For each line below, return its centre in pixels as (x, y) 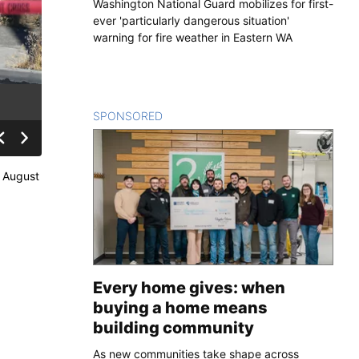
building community (173, 327)
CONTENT (190, 115)
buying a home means (180, 307)
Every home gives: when (189, 287)
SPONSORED (128, 115)
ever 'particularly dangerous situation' (191, 20)
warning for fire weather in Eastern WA (193, 37)
